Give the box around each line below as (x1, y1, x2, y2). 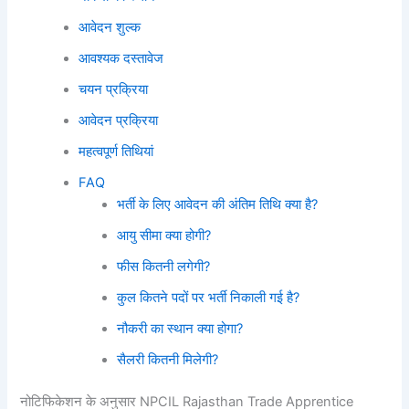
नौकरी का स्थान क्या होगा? (117, 320, 244, 337)
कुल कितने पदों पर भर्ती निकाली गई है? (117, 288, 300, 306)
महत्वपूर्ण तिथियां (79, 142, 154, 160)
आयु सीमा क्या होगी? (117, 226, 212, 244)
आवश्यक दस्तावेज (79, 49, 164, 67)
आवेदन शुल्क (79, 18, 142, 36)
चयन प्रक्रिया (79, 80, 149, 98)
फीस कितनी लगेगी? (117, 257, 211, 275)
